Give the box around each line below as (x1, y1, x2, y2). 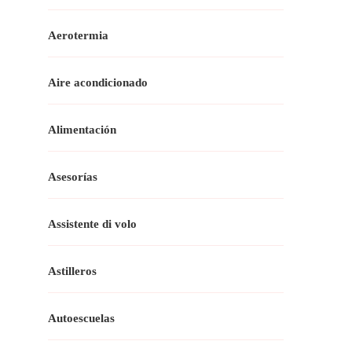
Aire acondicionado (48, 75, 148, 89)
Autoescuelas (48, 311, 115, 324)
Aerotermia (48, 28, 108, 42)
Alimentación (48, 123, 116, 136)
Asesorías (48, 170, 97, 183)
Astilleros (48, 264, 97, 277)
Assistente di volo (48, 217, 137, 230)
